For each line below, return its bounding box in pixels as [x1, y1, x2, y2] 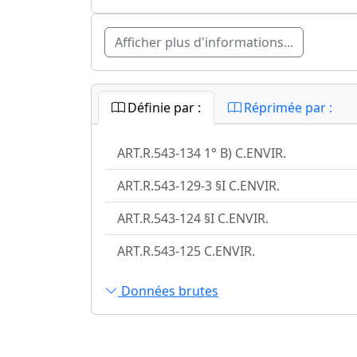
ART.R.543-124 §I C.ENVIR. [117, 210, 269, 228]
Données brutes [118, 281, 218, 300]
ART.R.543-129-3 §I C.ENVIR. [117, 177, 280, 195]
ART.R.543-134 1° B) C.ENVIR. [117, 144, 286, 163]
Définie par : [124, 99, 201, 117]
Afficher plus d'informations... [115, 33, 293, 52]
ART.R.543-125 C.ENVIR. [117, 242, 255, 261]
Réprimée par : [241, 99, 332, 117]
